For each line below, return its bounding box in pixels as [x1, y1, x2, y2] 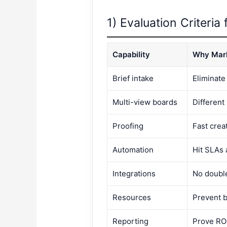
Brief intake [112, 73, 154, 84]
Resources [112, 193, 152, 203]
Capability [112, 50, 150, 60]
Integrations [112, 169, 156, 179]
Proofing [112, 121, 144, 131]
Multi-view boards [112, 97, 178, 107]
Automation [112, 145, 154, 155]
